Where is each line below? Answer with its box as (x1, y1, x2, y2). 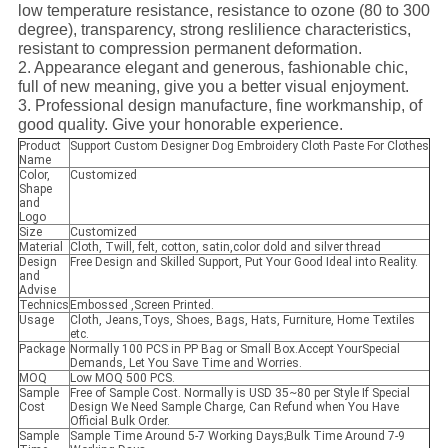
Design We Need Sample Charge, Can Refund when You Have (69, 400, 399, 415)
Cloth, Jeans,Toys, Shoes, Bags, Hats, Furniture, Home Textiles (69, 313, 415, 328)
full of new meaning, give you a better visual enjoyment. (17, 78, 409, 96)
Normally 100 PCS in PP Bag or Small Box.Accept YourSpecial (69, 342, 400, 357)
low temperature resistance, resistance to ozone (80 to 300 (17, 2, 430, 20)
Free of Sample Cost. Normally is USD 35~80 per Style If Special (69, 386, 410, 401)
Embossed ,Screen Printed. (69, 298, 214, 313)
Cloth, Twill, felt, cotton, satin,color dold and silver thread (69, 240, 381, 255)
